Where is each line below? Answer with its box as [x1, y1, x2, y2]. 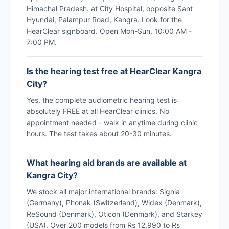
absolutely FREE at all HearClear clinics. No [27, 106, 169, 116]
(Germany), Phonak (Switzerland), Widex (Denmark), [27, 198, 202, 207]
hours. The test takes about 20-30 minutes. [27, 129, 172, 138]
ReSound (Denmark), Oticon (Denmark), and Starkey [27, 209, 202, 218]
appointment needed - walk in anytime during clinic [27, 118, 198, 127]
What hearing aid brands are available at [27, 157, 187, 168]
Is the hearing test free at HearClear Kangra [27, 65, 201, 76]
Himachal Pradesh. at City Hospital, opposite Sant [27, 4, 193, 13]
